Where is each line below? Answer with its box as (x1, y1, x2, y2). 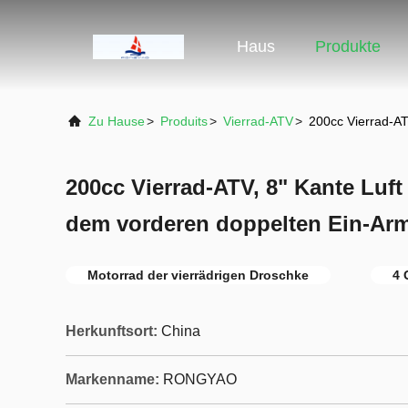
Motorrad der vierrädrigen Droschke (87, 268, 309, 282)
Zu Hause (88, 114, 145, 128)
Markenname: (66, 372, 159, 387)
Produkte (315, 37, 381, 56)
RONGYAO (163, 372, 237, 387)
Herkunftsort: (66, 323, 158, 339)
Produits (160, 114, 208, 128)
